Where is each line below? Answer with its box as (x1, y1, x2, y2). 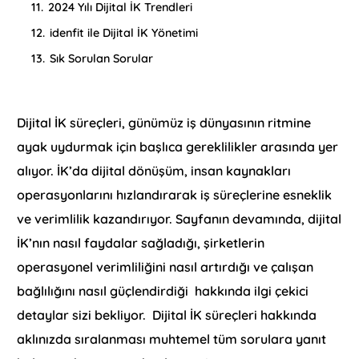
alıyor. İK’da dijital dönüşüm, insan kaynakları (17, 163, 292, 179)
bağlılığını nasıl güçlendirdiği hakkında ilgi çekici (17, 283, 309, 300)
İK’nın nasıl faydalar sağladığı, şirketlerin (17, 235, 265, 252)
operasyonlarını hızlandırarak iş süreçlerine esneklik (17, 187, 333, 204)
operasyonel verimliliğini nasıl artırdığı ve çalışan (17, 259, 314, 276)
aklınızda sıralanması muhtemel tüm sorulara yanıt (17, 331, 327, 348)
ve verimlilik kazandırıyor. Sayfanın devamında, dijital (17, 211, 342, 228)
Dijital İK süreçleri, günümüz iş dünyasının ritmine (17, 115, 312, 131)
